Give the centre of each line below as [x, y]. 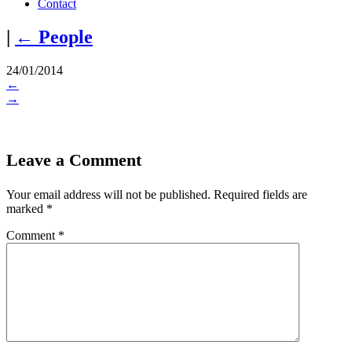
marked [26, 208]
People [66, 37]
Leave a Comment [74, 159]
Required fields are [260, 194]
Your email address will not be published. [108, 194]
